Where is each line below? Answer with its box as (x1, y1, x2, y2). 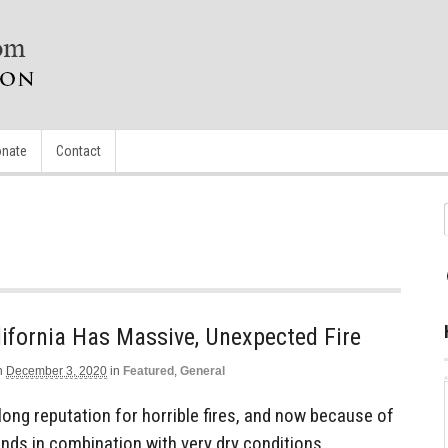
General (180, 364, 225, 378)
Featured (123, 364, 174, 378)
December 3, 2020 (6, 364, 107, 378)
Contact (56, 143, 101, 159)
